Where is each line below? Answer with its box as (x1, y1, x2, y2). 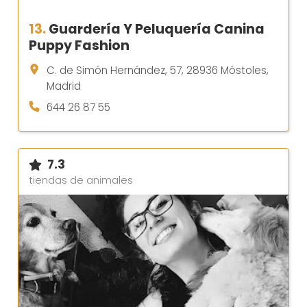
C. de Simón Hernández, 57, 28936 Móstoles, (47, 63, 269, 78)
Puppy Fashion (29, 36, 130, 56)
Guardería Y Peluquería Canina (49, 20, 265, 39)
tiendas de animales (29, 173, 133, 188)
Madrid (47, 79, 81, 94)
